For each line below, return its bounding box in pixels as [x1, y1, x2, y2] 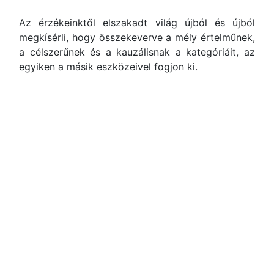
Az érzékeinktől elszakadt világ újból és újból [19, 17, 255, 29]
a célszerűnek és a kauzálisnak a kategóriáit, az [19, 46, 255, 58]
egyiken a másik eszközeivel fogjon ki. [19, 61, 198, 73]
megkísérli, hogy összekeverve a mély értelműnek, [19, 31, 255, 43]
